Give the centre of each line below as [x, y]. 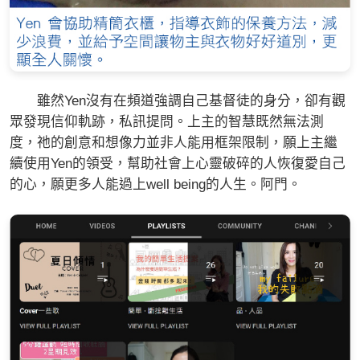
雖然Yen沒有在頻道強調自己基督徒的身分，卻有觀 [178, 101]
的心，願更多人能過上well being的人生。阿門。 [155, 185]
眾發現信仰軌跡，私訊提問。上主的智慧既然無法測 [167, 122]
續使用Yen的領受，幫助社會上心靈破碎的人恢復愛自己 [178, 164]
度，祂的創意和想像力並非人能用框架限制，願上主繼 [174, 143]
